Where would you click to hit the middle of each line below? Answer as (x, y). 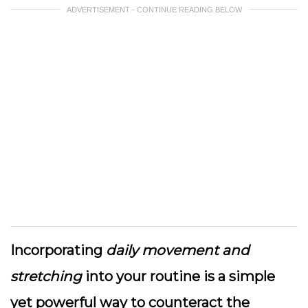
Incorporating (58, 250)
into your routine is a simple (178, 276)
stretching (46, 276)
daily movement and (178, 250)
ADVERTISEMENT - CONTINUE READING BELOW (154, 10)
